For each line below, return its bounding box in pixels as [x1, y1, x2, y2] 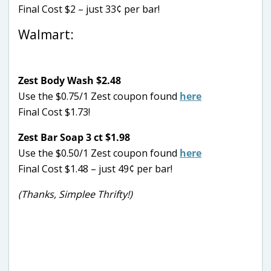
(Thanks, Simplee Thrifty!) [18, 187, 132, 201]
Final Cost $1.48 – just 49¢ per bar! [18, 162, 172, 175]
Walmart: [18, 25, 74, 43]
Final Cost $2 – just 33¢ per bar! [18, 2, 160, 16]
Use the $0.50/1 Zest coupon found [18, 146, 180, 160]
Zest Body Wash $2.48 [18, 73, 121, 87]
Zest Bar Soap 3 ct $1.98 [18, 130, 130, 144]
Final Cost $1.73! [18, 105, 90, 119]
